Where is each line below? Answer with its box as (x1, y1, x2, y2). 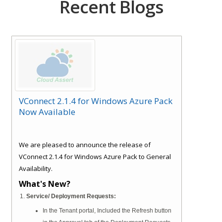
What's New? (19, 178, 70, 189)
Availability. (19, 164, 54, 173)
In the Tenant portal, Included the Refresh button (43, 207, 171, 214)
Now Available (19, 106, 75, 117)
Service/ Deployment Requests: (26, 192, 116, 200)
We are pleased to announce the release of (19, 140, 151, 149)
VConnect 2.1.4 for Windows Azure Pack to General (19, 152, 64, 161)
